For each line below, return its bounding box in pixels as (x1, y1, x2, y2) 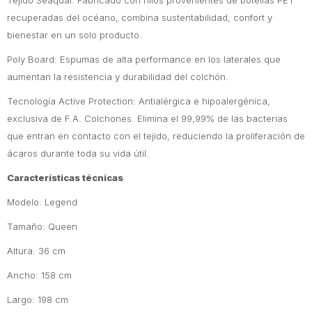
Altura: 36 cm (7, 245, 65, 256)
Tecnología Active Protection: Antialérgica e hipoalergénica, (7, 95, 270, 107)
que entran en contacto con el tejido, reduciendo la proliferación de (7, 130, 305, 141)
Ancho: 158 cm (7, 270, 72, 281)
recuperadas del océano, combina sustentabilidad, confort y (7, 12, 272, 23)
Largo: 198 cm (7, 294, 68, 305)
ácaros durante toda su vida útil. (7, 148, 149, 159)
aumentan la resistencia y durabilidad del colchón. (7, 71, 228, 82)
